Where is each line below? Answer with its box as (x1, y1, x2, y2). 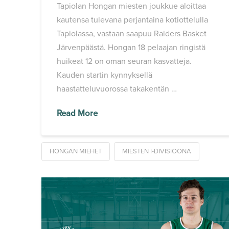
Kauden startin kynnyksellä (57, 70, 153, 81)
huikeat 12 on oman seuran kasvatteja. (57, 56, 192, 67)
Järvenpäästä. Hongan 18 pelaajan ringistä (57, 42, 206, 53)
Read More (57, 108, 98, 119)
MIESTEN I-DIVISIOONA (122, 147, 191, 156)
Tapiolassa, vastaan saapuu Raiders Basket (57, 29, 207, 39)
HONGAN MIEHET (49, 147, 102, 156)
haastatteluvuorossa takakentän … (57, 84, 177, 95)
